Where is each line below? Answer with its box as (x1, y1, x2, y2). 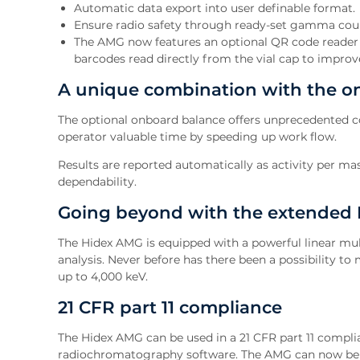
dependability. (58, 174, 137, 189)
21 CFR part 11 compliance (58, 296, 282, 317)
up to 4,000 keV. (58, 268, 148, 284)
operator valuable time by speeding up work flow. (58, 129, 337, 144)
